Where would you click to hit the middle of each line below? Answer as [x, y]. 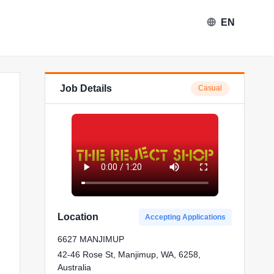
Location [78, 217]
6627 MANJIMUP [91, 239]
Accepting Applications [185, 217]
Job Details [86, 88]
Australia [75, 267]
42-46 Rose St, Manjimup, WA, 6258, [129, 254]
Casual [210, 88]
